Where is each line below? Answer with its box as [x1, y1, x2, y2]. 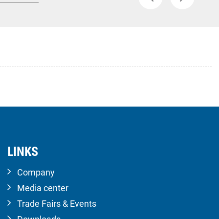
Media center [17, 182, 68, 193]
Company [17, 167, 55, 177]
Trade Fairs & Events [17, 198, 96, 209]
